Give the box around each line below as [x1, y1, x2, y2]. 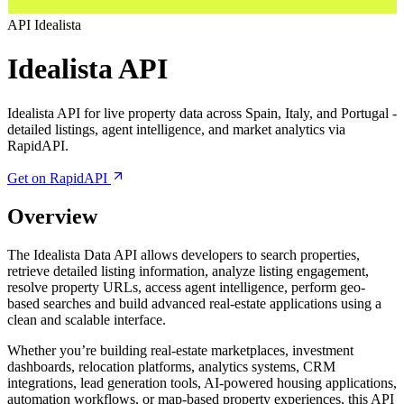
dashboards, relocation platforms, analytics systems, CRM [7, 358, 335, 374]
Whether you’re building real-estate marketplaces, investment [7, 342, 353, 358]
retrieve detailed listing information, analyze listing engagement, [7, 262, 369, 279]
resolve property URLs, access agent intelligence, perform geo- [7, 279, 365, 295]
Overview [7, 204, 97, 228]
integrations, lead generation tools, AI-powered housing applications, [7, 374, 397, 390]
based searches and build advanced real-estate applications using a [7, 295, 381, 311]
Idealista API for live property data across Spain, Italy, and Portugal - [7, 105, 397, 121]
